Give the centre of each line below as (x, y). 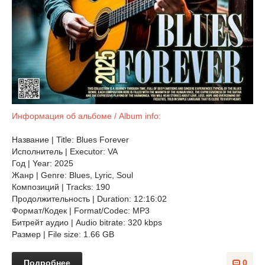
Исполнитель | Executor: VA (65, 151)
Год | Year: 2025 (43, 163)
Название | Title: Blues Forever (70, 140)
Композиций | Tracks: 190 (61, 187)
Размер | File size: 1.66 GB (63, 234)
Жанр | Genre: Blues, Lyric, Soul (74, 175)
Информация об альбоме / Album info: (86, 116)
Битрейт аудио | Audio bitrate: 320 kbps (87, 222)
